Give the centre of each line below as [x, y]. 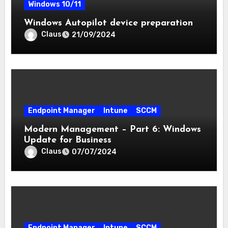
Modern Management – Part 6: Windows [113, 129]
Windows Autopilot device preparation [109, 23]
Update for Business [68, 140]
